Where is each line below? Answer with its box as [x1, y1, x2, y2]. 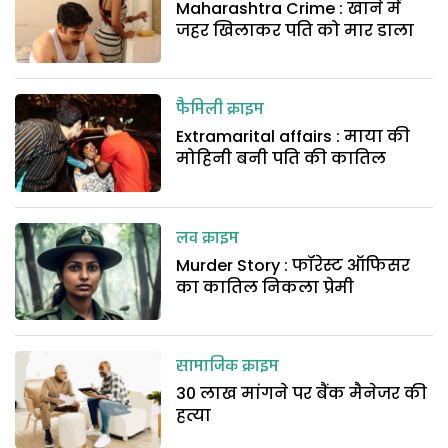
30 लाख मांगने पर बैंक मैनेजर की [176, 382, 428, 406]
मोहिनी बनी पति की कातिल [176, 147, 387, 171]
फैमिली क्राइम [176, 96, 265, 125]
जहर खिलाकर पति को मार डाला [176, 18, 415, 42]
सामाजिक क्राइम [176, 353, 280, 382]
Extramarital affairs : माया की [176, 125, 411, 149]
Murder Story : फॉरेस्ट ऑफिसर [176, 253, 411, 277]
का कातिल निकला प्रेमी [176, 275, 355, 299]
